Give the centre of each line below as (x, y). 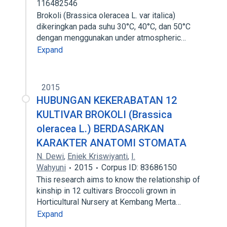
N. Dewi (50, 156)
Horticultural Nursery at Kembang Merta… (110, 202)
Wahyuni (51, 167)
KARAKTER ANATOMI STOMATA (111, 143)
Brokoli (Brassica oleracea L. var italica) (106, 15)
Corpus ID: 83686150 (139, 167)
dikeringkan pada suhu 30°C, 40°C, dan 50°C (113, 27)
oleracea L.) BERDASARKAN (100, 129)
